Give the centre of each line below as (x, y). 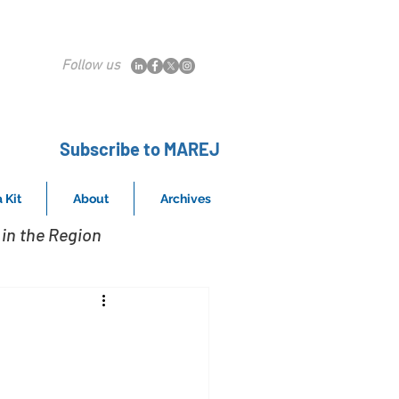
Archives (185, 199)
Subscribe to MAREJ (140, 149)
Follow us (91, 66)
